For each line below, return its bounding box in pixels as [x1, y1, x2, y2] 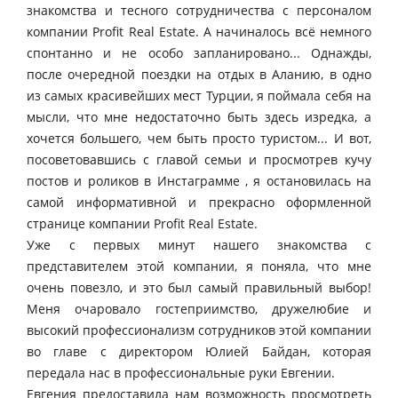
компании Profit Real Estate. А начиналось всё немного [27, 23, 371, 41]
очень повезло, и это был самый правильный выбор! [27, 279, 371, 297]
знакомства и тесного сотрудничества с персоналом [27, 2, 371, 20]
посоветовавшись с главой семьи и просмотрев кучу [27, 151, 371, 169]
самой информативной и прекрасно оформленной [27, 194, 371, 211]
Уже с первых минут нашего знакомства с [27, 236, 371, 254]
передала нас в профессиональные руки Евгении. [27, 364, 335, 382]
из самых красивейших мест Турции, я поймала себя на [27, 87, 371, 105]
